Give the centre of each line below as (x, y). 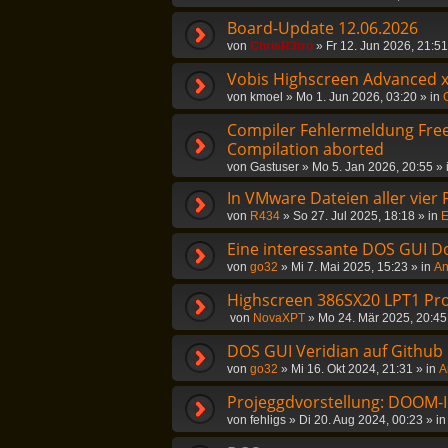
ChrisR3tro (281, 46)
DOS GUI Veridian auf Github (335, 351)
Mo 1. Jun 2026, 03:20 (356, 97)
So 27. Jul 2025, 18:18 (354, 216)
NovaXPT (279, 318)
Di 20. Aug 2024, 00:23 (361, 420)
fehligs (268, 420)
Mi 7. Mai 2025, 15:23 (349, 267)
